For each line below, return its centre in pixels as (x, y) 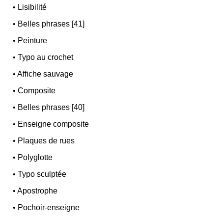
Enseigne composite (54, 124)
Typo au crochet (46, 57)
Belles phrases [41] (51, 24)
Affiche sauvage (45, 74)
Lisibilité (32, 7)
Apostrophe (38, 191)
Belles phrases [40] (51, 107)
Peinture (33, 40)
